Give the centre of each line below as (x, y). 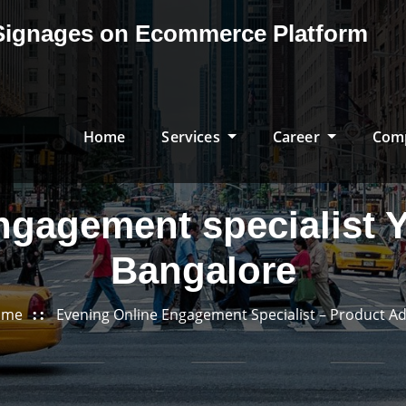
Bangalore (203, 271)
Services (193, 136)
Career (298, 136)
